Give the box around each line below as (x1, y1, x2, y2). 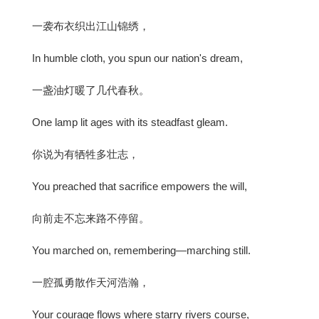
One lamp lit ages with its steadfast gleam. (32, 115, 228, 128)
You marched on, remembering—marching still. (32, 244, 251, 256)
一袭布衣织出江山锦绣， (32, 19, 150, 32)
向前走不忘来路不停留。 (32, 211, 150, 224)
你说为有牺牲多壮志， (32, 147, 139, 160)
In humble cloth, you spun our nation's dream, (32, 51, 243, 64)
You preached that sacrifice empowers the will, (32, 179, 247, 192)
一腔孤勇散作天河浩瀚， (32, 276, 150, 288)
